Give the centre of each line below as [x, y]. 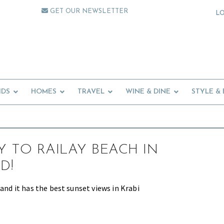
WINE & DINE [148, 92]
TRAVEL [91, 92]
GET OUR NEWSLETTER [88, 11]
